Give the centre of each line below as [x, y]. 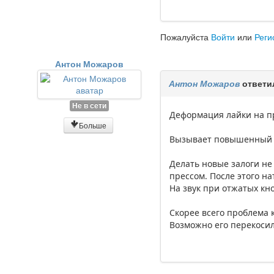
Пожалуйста [186, 37]
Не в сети [90, 106]
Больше [92, 125]
